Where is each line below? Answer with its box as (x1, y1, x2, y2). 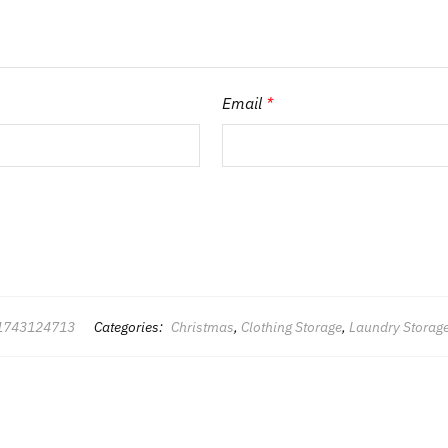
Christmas (170, 317, 234, 336)
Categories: (93, 317, 166, 336)
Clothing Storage (240, 317, 342, 336)
